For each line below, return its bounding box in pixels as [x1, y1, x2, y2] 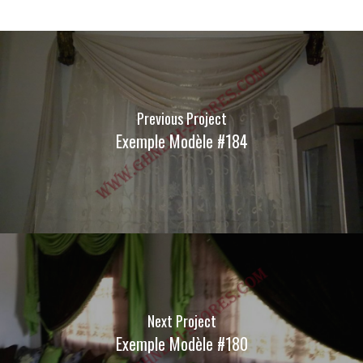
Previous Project [136, 107, 227, 129]
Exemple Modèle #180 [115, 331, 248, 356]
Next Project [147, 310, 216, 331]
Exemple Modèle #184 [115, 128, 248, 153]
